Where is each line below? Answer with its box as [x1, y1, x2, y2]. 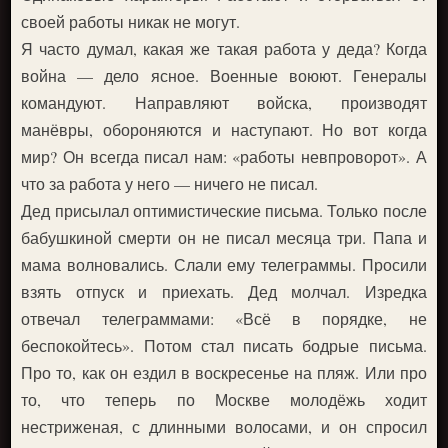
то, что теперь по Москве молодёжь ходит [21, 388, 427, 410]
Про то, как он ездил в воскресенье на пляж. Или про [21, 361, 427, 383]
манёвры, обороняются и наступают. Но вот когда [21, 118, 427, 140]
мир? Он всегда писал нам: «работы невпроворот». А [21, 145, 427, 167]
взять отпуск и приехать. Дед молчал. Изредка [21, 280, 427, 302]
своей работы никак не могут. [21, 10, 241, 32]
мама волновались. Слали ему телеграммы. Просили [21, 253, 427, 275]
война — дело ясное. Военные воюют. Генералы [21, 64, 427, 86]
